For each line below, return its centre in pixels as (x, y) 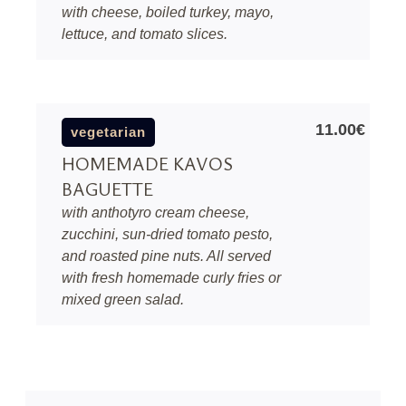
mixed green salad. (123, 300)
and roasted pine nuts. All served (166, 256)
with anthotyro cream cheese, (155, 213)
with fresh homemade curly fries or (171, 278)
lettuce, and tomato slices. (145, 34)
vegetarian (108, 132)
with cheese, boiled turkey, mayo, (168, 12)
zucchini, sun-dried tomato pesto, (167, 234)
